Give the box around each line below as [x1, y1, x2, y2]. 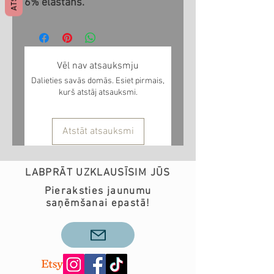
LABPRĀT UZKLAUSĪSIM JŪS [25, 167, 171, 180]
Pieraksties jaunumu [44, 185, 152, 198]
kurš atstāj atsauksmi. [58, 87, 138, 98]
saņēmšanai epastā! [45, 198, 150, 210]
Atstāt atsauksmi [62, 125, 134, 138]
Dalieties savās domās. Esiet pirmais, [31, 76, 165, 87]
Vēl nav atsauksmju [57, 60, 139, 73]
